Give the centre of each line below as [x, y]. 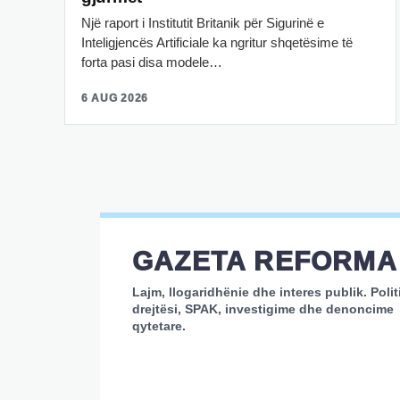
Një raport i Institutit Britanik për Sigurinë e [203, 22]
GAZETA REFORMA [265, 261]
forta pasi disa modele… [152, 62]
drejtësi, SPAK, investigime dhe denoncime [263, 308]
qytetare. [159, 325]
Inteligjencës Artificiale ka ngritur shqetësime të [217, 42]
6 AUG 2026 [115, 98]
